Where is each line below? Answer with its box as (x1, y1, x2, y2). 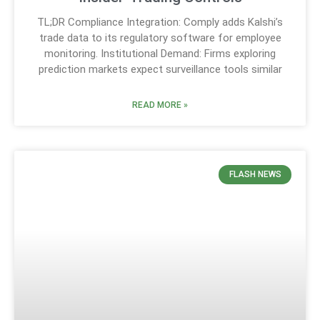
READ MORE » (132, 100, 188, 111)
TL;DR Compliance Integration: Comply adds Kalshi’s (37, 16, 283, 29)
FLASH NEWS (229, 169, 281, 180)
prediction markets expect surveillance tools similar (38, 63, 282, 76)
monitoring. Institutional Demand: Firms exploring (44, 47, 276, 61)
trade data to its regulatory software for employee (39, 31, 281, 45)
